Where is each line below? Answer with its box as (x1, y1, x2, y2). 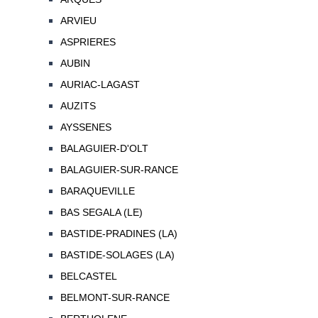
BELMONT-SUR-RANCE (60, 292, 170, 304)
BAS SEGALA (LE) (60, 207, 143, 219)
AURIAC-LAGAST (60, 79, 140, 91)
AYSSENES (60, 121, 111, 133)
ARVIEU (60, 15, 97, 27)
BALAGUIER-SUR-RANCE (60, 164, 178, 176)
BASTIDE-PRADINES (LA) (60, 228, 177, 240)
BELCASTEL (60, 270, 117, 283)
